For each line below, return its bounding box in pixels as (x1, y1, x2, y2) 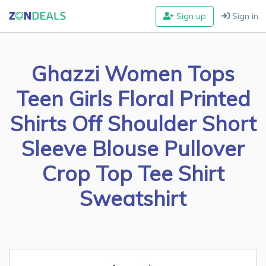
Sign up (174, 11, 207, 21)
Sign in (230, 11, 259, 21)
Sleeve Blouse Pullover (21, 135, 245, 161)
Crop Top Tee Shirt (42, 160, 224, 186)
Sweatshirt (80, 185, 186, 211)
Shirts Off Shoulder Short (9, 110, 256, 137)
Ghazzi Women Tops (31, 61, 235, 87)
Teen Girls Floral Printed (15, 85, 251, 112)
